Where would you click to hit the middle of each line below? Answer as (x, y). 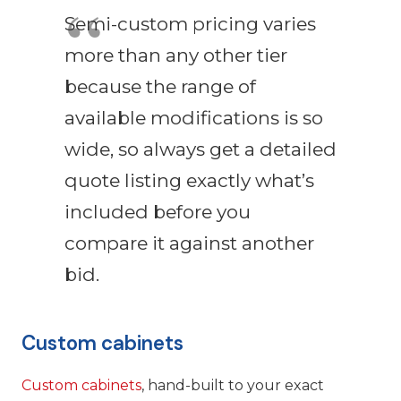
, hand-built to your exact (233, 386)
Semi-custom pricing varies (190, 23)
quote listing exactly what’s (189, 180)
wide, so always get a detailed (200, 149)
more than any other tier (176, 55)
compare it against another (189, 243)
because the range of (160, 86)
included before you (158, 211)
